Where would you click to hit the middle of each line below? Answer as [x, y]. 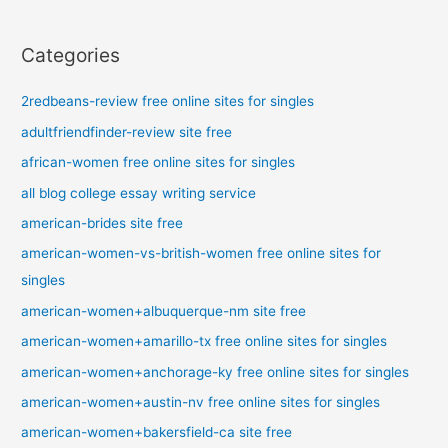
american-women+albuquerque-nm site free [164, 310]
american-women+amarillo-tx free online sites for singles [204, 341]
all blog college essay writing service [139, 192]
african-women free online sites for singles [158, 162]
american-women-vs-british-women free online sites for [201, 253]
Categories [71, 55]
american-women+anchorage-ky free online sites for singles [215, 371]
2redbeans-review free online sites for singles [168, 101]
